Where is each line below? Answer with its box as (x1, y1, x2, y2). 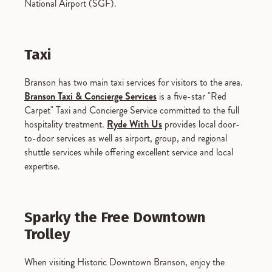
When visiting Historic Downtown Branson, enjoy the (24, 255, 225, 270)
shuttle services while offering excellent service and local (24, 145, 233, 160)
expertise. (24, 159, 60, 174)
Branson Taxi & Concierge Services (24, 89, 157, 104)
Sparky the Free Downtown (24, 209, 205, 226)
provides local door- (162, 117, 240, 132)
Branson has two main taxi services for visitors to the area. (24, 75, 243, 90)
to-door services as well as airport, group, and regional (24, 131, 227, 146)
